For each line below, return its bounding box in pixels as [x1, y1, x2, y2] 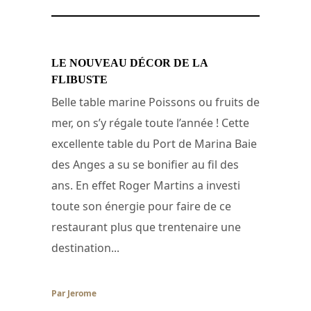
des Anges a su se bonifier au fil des [51, 156, 239, 172]
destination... [51, 239, 119, 255]
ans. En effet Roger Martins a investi [51, 177, 240, 193]
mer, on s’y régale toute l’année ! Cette [51, 115, 249, 131]
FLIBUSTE [51, 73, 108, 85]
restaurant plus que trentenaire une [51, 219, 241, 235]
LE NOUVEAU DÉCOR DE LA [51, 56, 208, 69]
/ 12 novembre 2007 [96, 287, 182, 299]
